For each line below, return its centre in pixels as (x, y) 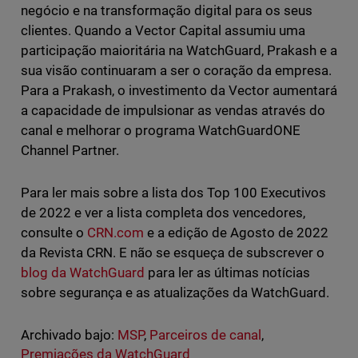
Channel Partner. (70, 150)
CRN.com (115, 232)
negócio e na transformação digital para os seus (167, 10)
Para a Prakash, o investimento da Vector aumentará (179, 90)
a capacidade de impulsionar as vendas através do (173, 110)
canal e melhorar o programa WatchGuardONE (161, 130)
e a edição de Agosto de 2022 (236, 232)
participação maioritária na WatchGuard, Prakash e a (179, 50)
